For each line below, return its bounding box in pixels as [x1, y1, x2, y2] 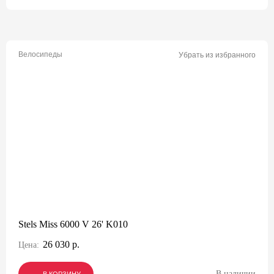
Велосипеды [18, 50, 62, 59]
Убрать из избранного [179, 51, 256, 59]
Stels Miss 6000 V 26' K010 [18, 219, 128, 229]
